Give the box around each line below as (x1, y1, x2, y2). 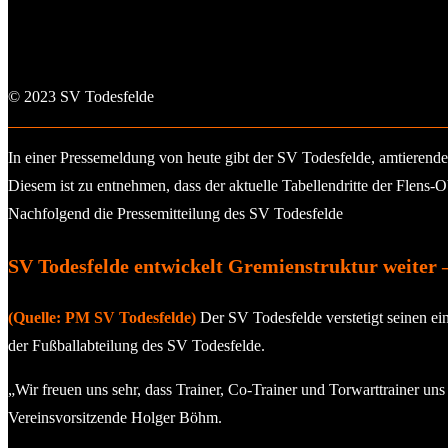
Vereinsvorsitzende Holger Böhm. (8, 408, 222, 426)
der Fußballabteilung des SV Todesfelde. (8, 336, 265, 354)
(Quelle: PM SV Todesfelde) (8, 308, 196, 326)
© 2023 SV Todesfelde (8, 87, 154, 105)
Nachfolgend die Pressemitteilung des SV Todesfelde (8, 204, 343, 222)
